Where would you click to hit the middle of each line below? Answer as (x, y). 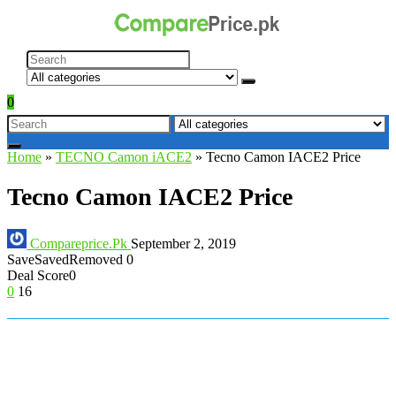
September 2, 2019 (183, 244)
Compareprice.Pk (79, 244)
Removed (96, 260)
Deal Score (38, 276)
